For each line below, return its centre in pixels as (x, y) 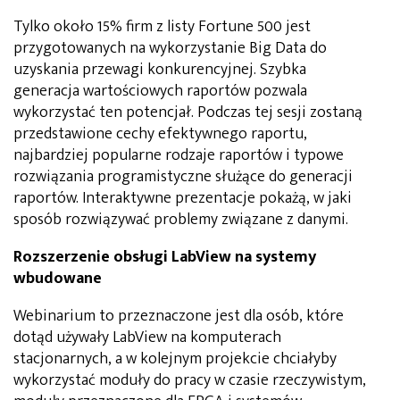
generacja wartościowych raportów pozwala (160, 91)
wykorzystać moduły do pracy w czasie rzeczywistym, (190, 380)
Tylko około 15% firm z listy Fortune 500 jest (162, 26)
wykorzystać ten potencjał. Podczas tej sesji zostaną (188, 112)
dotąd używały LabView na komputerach (147, 337)
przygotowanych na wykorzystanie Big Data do (170, 48)
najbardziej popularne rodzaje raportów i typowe (179, 155)
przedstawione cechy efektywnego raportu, (160, 133)
